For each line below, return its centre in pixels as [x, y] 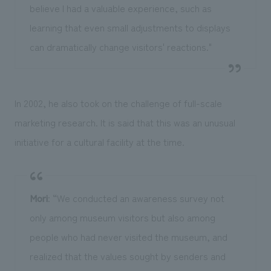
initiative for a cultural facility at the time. [99, 142]
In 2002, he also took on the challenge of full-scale [118, 103]
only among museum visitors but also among [122, 217]
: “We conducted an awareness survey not [136, 198]
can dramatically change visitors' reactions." [120, 47]
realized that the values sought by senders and [127, 256]
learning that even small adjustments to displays [130, 28]
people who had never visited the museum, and [128, 237]
